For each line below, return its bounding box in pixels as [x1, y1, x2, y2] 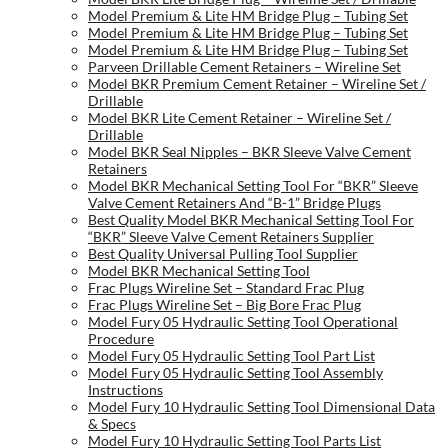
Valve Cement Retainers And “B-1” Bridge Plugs [88, 194, 381, 212]
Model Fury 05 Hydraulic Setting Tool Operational [88, 313, 398, 331]
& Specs [88, 415, 136, 433]
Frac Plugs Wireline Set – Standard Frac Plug [88, 279, 364, 297]
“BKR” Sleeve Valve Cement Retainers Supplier [88, 228, 374, 246]
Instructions [88, 381, 163, 399]
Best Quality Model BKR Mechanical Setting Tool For [88, 211, 414, 229]
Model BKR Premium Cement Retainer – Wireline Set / [88, 75, 426, 93]
